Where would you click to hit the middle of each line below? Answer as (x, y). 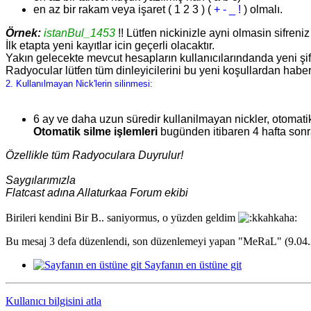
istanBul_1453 (78, 33)
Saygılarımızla (41, 180)
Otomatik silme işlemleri (95, 131)
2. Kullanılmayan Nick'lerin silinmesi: (79, 83)
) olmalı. (263, 9)
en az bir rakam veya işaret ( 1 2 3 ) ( (124, 9)
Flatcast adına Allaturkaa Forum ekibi (97, 192)
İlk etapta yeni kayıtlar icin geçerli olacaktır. (110, 45)
